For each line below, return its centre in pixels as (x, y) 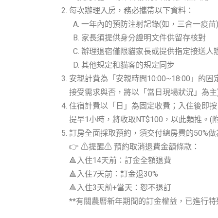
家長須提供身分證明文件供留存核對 (144, 38)
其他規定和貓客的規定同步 (128, 65)
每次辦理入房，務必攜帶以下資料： (131, 11)
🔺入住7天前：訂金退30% (114, 174)
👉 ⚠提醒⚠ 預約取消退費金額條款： (134, 147)
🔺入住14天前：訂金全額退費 (120, 161)
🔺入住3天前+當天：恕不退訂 (120, 188)
